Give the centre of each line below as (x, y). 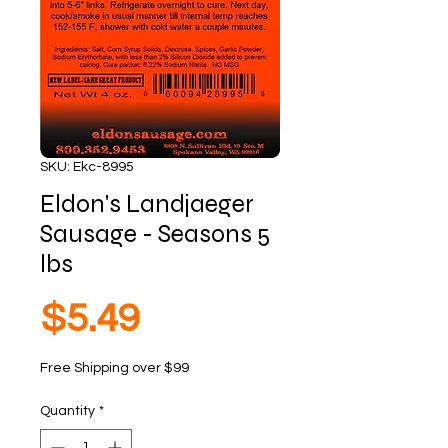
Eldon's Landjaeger (147, 204)
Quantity (67, 411)
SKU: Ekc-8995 (87, 167)
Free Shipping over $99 (114, 368)
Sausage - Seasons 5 (155, 234)
